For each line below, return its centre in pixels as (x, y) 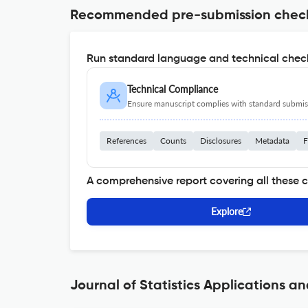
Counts (173, 141)
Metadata (272, 141)
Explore (227, 211)
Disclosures (221, 141)
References (126, 141)
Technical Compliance (173, 89)
